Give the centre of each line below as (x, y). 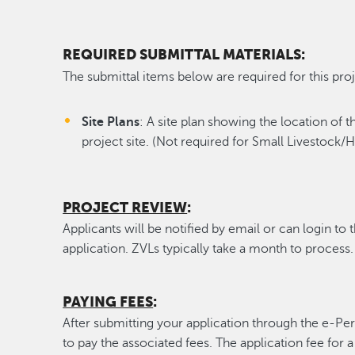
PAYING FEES (108, 302)
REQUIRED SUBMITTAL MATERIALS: (184, 55)
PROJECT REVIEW (125, 207)
